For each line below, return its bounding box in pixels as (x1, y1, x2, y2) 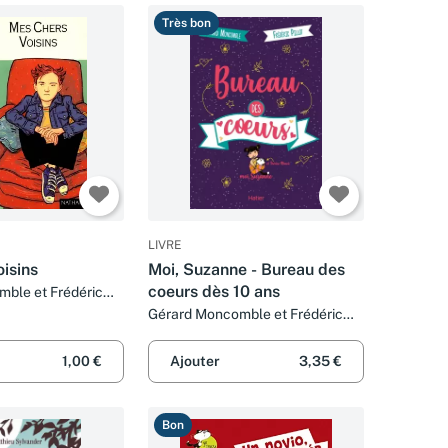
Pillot (148, 324, 181, 341)
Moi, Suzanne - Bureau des (148, 259, 345, 279)
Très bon (162, 15, 211, 30)
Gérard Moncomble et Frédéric (148, 305, 343, 322)
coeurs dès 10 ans (148, 281, 280, 301)
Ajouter (170, 353, 220, 370)
